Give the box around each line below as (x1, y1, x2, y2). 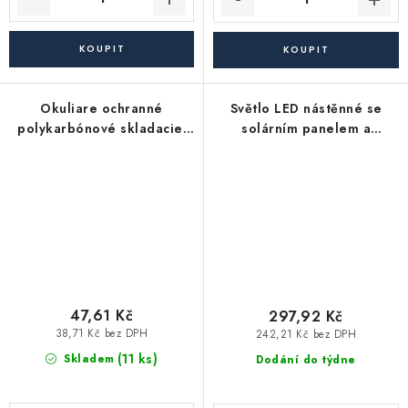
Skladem (59, 351, 115, 368)
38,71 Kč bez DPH (56, 326, 148, 342)
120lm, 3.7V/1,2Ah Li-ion (226, 158, 386, 178)
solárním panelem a (241, 118, 371, 138)
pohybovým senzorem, (232, 138, 380, 158)
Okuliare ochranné (40, 98, 163, 117)
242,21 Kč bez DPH (255, 327, 357, 342)
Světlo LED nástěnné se (229, 98, 382, 117)
